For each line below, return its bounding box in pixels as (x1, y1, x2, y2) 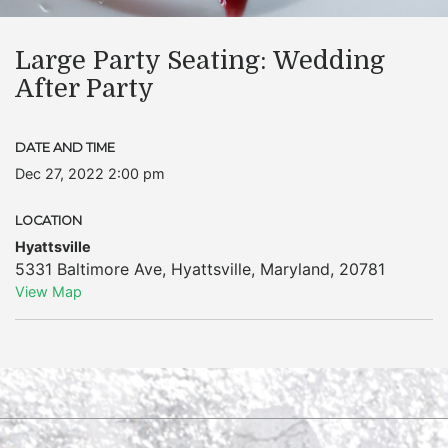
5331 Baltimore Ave (15, 259, 162, 279)
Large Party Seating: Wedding (15, 46, 385, 75)
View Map (15, 283, 82, 300)
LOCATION (15, 213, 82, 228)
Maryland (260, 259, 330, 279)
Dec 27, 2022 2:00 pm (15, 165, 165, 182)
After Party (15, 74, 154, 103)
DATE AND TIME (15, 140, 115, 155)
